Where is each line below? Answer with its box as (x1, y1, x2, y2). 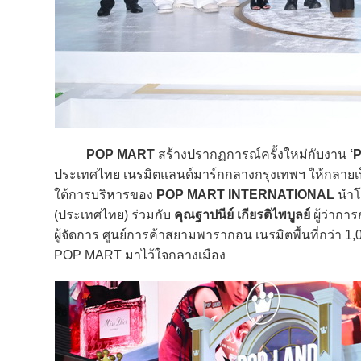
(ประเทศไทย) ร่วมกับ (54, 208, 174, 222)
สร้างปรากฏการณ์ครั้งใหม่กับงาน (155, 147, 350, 161)
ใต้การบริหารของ (54, 188, 156, 201)
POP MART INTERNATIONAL (156, 188, 334, 201)
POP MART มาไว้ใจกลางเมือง (54, 248, 226, 262)
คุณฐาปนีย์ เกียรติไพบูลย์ (174, 208, 310, 222)
